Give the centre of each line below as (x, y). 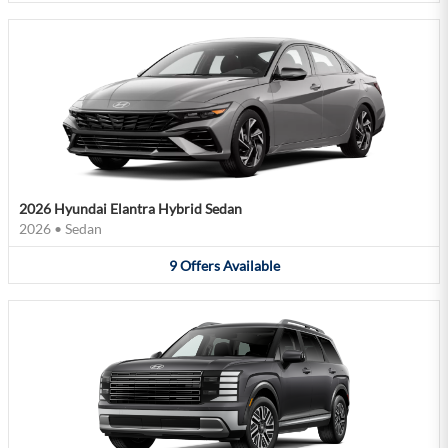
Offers (199, 265)
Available (251, 265)
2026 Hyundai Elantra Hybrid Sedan (130, 208)
